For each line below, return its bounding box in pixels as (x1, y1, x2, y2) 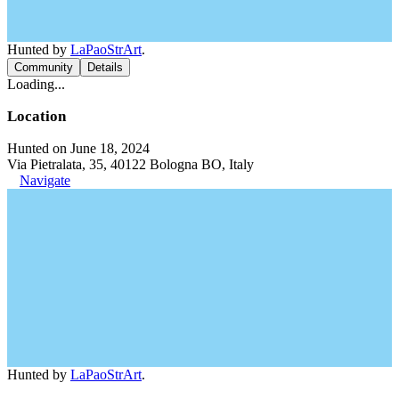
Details (87, 60, 123, 74)
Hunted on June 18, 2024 (7, 140, 150, 156)
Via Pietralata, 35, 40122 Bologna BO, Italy (7, 156, 254, 172)
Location (7, 107, 66, 125)
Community (14, 60, 73, 74)
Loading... (7, 76, 65, 92)
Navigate (20, 172, 70, 188)
